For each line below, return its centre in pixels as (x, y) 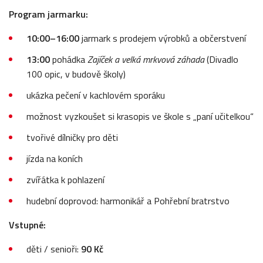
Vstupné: (27, 225)
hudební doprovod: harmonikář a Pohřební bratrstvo (128, 200)
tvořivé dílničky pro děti (72, 137)
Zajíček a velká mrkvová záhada (146, 59)
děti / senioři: (54, 249)
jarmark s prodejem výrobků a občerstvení (163, 38)
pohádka (69, 59)
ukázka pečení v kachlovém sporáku (96, 95)
